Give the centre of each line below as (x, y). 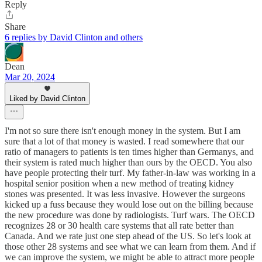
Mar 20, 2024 (30, 77)
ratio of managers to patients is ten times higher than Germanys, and (129, 152)
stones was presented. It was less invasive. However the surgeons (125, 194)
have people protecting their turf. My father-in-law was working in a (130, 173)
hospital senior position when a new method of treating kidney (119, 184)
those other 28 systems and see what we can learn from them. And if (130, 247)
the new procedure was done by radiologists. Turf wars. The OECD (130, 215)
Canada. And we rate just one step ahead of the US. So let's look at (128, 236)
